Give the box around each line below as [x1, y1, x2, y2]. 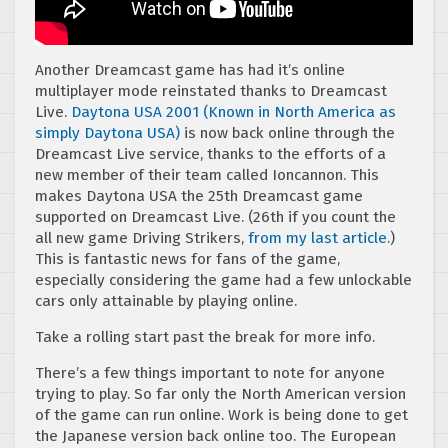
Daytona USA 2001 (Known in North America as [71, 102, 396, 121]
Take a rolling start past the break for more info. [35, 327, 375, 346]
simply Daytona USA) [35, 123, 180, 142]
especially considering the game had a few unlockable [35, 270, 412, 289]
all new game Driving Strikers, [35, 228, 244, 247]
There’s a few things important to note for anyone [35, 363, 385, 382]
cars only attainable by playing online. [35, 291, 297, 310]
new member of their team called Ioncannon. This [35, 165, 379, 184]
